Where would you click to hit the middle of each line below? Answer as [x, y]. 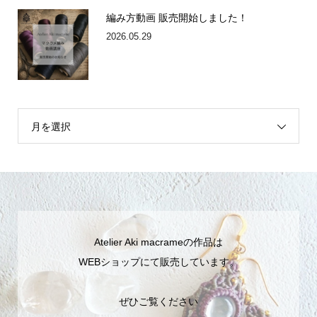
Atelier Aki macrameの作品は [158, 242]
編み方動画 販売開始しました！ [177, 17]
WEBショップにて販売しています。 [158, 261]
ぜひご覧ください [158, 301]
